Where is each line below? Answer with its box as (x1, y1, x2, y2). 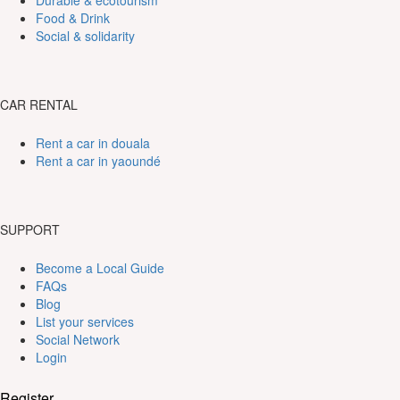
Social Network (36, 330, 120, 349)
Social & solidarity (36, 27, 135, 46)
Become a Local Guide (36, 259, 164, 278)
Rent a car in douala (36, 134, 150, 153)
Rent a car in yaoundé (36, 152, 161, 171)
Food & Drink (36, 9, 110, 28)
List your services (36, 312, 134, 331)
